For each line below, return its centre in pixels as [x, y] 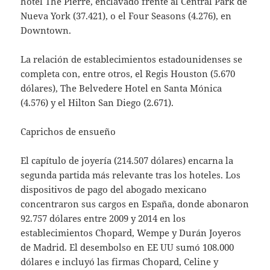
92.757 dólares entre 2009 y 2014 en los [103, 218]
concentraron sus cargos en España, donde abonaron [135, 203]
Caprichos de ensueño [68, 131]
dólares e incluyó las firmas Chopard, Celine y [120, 261]
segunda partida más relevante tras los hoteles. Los [131, 174]
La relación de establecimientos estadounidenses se [132, 59]
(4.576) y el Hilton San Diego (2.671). [97, 102]
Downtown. [46, 30]
